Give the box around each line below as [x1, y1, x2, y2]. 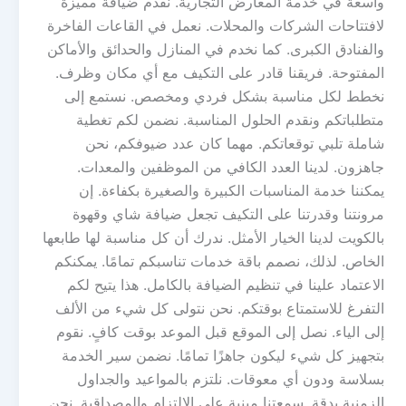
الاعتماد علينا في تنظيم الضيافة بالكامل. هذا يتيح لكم [67, 275, 384, 295]
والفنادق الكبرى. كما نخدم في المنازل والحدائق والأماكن [47, 40, 384, 59]
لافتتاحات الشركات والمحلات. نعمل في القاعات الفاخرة [47, 16, 384, 35]
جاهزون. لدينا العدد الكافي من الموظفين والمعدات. [77, 158, 384, 177]
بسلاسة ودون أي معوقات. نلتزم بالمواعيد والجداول [77, 370, 384, 389]
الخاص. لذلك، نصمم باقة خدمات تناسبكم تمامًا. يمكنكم [54, 252, 384, 271]
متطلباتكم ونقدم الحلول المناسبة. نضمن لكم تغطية [76, 111, 384, 130]
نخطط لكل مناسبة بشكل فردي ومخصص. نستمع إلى [64, 87, 384, 106]
